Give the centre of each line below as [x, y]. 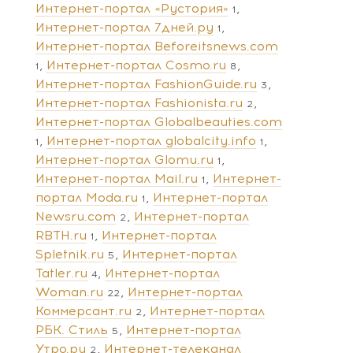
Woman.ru [69, 292]
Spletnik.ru [70, 254]
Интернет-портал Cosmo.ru [136, 65]
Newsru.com [76, 216]
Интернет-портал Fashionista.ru [139, 102]
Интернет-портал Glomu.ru [124, 159]
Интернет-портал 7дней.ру [124, 27]
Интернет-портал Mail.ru [117, 178]
